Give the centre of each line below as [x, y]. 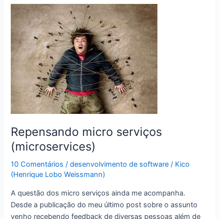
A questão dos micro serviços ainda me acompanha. [98, 193]
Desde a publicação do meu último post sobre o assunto [104, 205]
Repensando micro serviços [87, 131]
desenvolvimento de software [120, 164]
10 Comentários [37, 164]
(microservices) [54, 146]
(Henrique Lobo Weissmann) [58, 175]
